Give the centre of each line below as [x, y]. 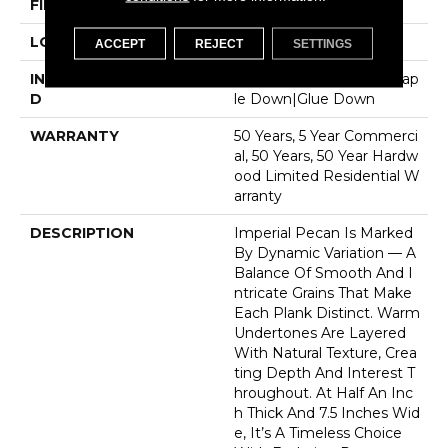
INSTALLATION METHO [118, 79]
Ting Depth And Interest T [324, 373]
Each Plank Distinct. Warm [327, 313]
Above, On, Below [296, 42]
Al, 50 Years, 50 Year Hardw [326, 156]
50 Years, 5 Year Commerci [326, 136]
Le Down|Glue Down [304, 99]
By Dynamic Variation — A [325, 253]
